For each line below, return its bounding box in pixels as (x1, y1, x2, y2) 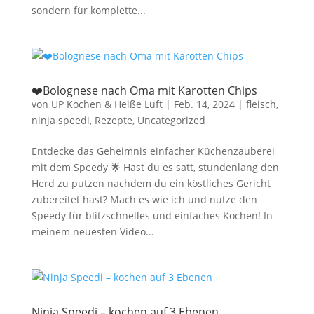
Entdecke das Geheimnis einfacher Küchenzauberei (31, 144, 275, 158)
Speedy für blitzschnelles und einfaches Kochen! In (31, 209, 273, 222)
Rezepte (94, 114, 132, 127)
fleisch (245, 97, 276, 111)
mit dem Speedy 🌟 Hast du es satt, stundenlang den (31, 161, 279, 174)
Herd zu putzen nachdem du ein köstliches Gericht (31, 177, 271, 190)
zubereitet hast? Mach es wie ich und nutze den (31, 193, 257, 206)
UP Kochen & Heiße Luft (50, 97, 163, 111)
